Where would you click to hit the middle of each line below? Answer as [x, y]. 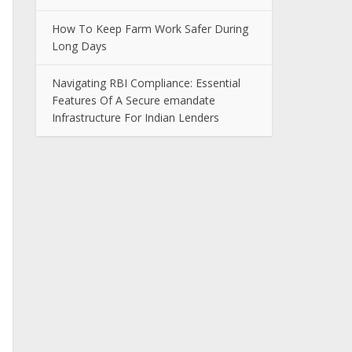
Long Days [79, 46]
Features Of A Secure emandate [134, 100]
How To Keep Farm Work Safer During [150, 29]
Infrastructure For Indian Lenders [136, 117]
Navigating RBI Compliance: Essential [146, 83]
